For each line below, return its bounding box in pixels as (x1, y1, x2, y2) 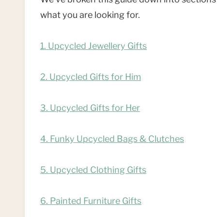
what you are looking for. (40, 10, 144, 20)
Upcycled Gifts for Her (50, 103, 140, 113)
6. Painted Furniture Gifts (40, 196, 141, 206)
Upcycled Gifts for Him (49, 72, 141, 82)
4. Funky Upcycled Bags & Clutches (40, 134, 184, 144)
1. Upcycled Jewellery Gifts (40, 41, 147, 51)
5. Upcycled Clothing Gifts (40, 165, 146, 175)
